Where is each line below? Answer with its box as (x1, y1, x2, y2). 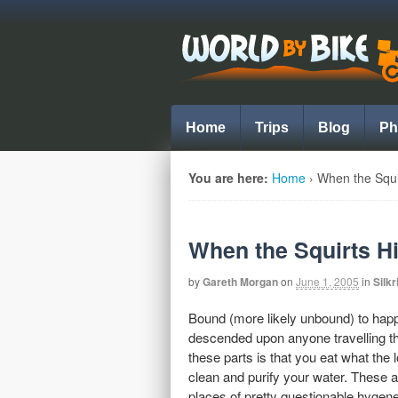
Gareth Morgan (203, 273, 278, 290)
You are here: (188, 169, 268, 187)
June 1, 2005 (296, 273, 359, 289)
